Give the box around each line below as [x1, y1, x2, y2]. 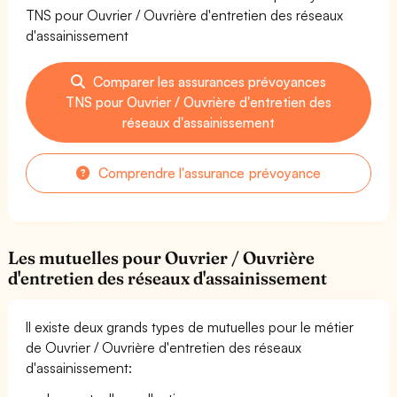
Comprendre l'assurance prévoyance [95, 163, 321, 182]
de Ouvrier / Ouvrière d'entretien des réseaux [26, 338, 302, 356]
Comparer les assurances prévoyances [89, 72, 327, 90]
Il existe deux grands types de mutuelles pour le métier [26, 317, 354, 336]
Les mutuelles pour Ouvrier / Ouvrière [8, 246, 315, 269]
